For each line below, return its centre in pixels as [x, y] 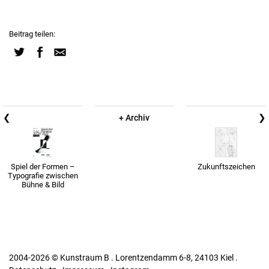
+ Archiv [134, 118]
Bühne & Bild [43, 185]
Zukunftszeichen [226, 167]
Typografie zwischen [43, 176]
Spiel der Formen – [43, 167]
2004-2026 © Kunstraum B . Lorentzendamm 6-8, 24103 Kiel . [123, 258]
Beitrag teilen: [32, 34]
